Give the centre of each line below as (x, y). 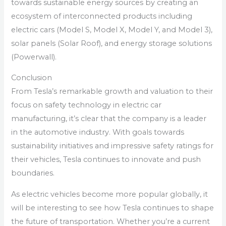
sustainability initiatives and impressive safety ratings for (112, 146)
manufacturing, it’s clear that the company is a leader (109, 119)
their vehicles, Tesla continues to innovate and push (106, 160)
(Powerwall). (34, 57)
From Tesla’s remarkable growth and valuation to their (112, 92)
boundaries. (33, 173)
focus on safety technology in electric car (87, 105)
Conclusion (32, 78)
